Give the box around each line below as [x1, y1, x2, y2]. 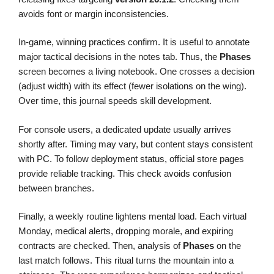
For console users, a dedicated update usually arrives [18, 124, 231, 135]
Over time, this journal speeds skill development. [18, 95, 212, 106]
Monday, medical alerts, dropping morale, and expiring [18, 226, 233, 237]
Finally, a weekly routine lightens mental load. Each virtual [18, 211, 246, 222]
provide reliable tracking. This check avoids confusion [18, 168, 231, 179]
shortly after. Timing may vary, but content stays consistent [18, 138, 253, 149]
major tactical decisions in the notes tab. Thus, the [18, 51, 220, 62]
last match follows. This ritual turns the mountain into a [18, 255, 234, 266]
